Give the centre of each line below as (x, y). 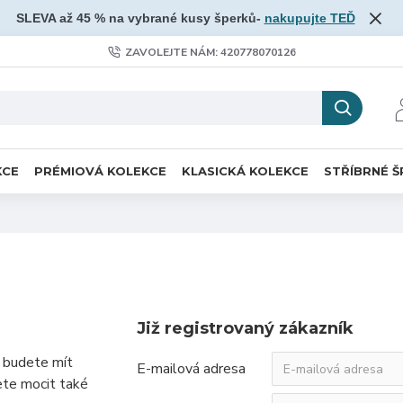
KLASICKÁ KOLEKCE (245, 170)
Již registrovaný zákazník (245, 328)
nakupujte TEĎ (309, 18)
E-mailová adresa (191, 369)
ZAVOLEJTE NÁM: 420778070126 (210, 52)
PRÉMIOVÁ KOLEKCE (100, 170)
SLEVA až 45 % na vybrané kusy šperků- (140, 18)
